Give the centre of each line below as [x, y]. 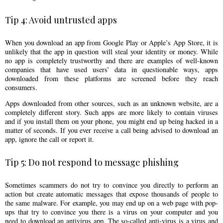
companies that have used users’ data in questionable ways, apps [111, 69]
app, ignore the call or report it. [50, 139]
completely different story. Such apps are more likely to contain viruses [111, 112]
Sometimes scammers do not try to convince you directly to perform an [111, 185]
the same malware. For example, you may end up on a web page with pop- [111, 203]
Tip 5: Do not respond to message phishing [92, 163]
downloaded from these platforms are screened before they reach [111, 78]
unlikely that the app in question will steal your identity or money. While [111, 52]
